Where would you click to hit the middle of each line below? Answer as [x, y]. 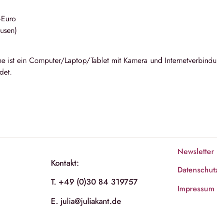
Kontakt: [65, 163]
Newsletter [196, 151]
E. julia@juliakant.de [86, 201]
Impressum [196, 188]
